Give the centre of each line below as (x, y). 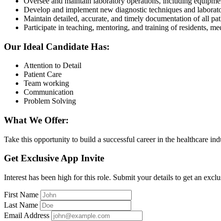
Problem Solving (50, 101)
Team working (46, 83)
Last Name (21, 205)
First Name (21, 195)
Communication (49, 92)
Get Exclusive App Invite (54, 158)
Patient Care (43, 74)
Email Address (27, 216)
